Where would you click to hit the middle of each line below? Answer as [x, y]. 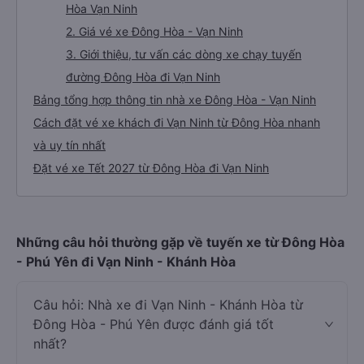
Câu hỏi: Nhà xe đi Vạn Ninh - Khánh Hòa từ [168, 305]
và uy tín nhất [69, 145]
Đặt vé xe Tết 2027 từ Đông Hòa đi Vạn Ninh [151, 168]
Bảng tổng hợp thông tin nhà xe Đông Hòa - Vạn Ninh [175, 100]
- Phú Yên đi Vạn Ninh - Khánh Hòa [126, 262]
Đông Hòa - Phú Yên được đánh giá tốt [154, 324]
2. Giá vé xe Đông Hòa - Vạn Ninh [154, 31]
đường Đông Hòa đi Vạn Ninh [143, 77]
